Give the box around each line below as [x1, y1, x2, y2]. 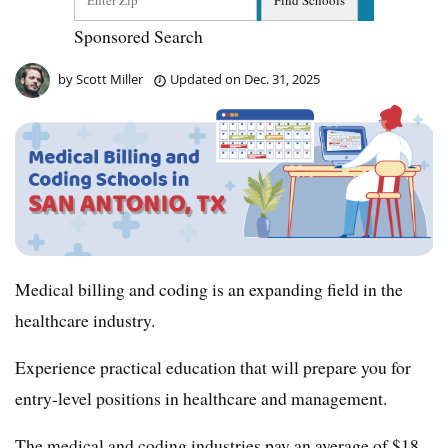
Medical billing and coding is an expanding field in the [15, 276, 403, 301]
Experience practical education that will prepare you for [15, 354, 411, 379]
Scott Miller [76, 70, 143, 88]
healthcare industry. [15, 307, 155, 332]
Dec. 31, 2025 [244, 70, 320, 88]
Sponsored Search [74, 24, 203, 48]
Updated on [167, 70, 244, 88]
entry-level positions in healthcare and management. [15, 385, 387, 410]
